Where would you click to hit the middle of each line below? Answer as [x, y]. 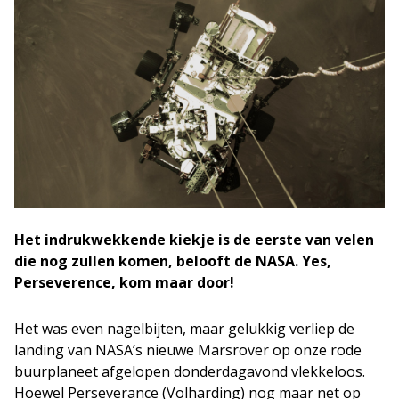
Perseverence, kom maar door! [124, 282]
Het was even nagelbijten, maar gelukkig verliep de [184, 328]
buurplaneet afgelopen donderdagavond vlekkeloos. [190, 371]
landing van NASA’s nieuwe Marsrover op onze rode [188, 350]
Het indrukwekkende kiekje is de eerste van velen [194, 239]
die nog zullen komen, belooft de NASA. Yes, [173, 261]
